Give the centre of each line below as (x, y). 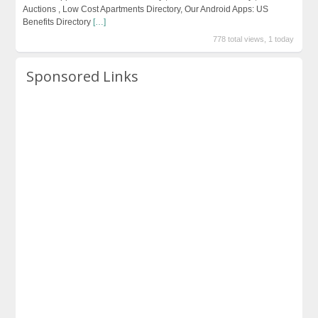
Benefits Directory (57, 22)
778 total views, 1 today (254, 39)
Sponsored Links (83, 77)
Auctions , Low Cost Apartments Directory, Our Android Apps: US (145, 10)
